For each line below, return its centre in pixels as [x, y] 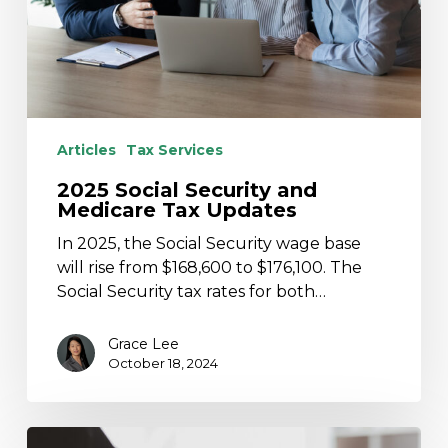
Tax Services [174, 149]
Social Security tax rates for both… [191, 291]
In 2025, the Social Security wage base [208, 243]
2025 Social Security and [186, 189]
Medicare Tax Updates [176, 209]
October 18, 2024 [162, 362]
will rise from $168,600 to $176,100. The [209, 267]
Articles [86, 149]
